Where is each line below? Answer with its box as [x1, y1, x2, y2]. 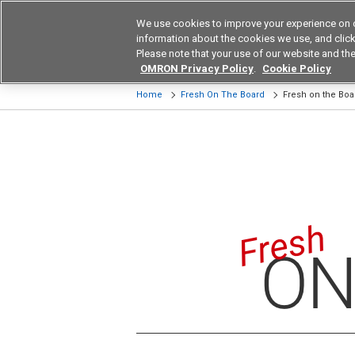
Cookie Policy [262, 63, 331, 74]
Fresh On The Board [181, 90, 265, 100]
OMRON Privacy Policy [140, 63, 254, 74]
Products [163, 56, 209, 69]
